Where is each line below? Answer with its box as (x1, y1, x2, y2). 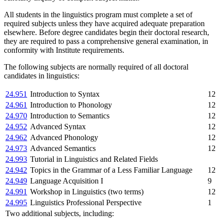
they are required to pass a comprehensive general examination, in (4, 37, 208, 45)
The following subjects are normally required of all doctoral (4, 62, 188, 71)
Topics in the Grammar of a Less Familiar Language (30, 165, 192, 174)
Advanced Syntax (30, 122, 86, 131)
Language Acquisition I (30, 176, 103, 185)
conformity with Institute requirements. (4, 45, 124, 54)
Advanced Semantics (30, 144, 96, 152)
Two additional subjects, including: (5, 209, 114, 218)
